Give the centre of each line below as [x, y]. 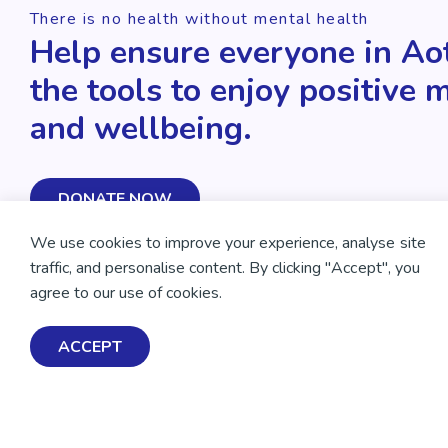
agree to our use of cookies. [126, 293]
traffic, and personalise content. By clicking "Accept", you [225, 268]
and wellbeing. [140, 128]
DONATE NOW [114, 198]
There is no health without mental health [199, 18]
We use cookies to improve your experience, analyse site [228, 243]
